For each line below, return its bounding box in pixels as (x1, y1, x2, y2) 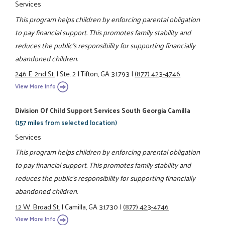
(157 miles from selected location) (15, 116, 118, 128)
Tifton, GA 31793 (81, 67, 130, 80)
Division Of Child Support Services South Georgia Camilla (15, 104, 191, 116)
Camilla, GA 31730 (65, 199, 119, 213)
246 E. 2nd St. (15, 67, 55, 80)
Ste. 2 (60, 67, 76, 80)
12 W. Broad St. (15, 199, 60, 213)
